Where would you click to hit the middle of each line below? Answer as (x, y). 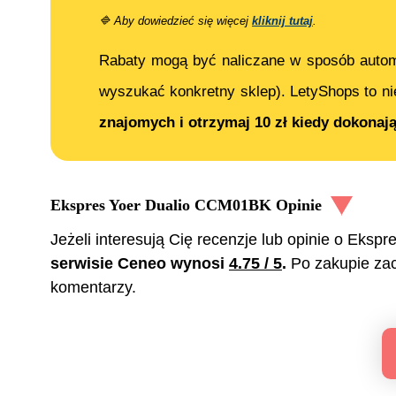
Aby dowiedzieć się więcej (181, 20)
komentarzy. (93, 288)
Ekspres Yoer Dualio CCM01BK (161, 206)
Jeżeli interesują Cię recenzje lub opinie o (199, 240)
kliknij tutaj (282, 20)
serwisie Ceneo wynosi (140, 264)
